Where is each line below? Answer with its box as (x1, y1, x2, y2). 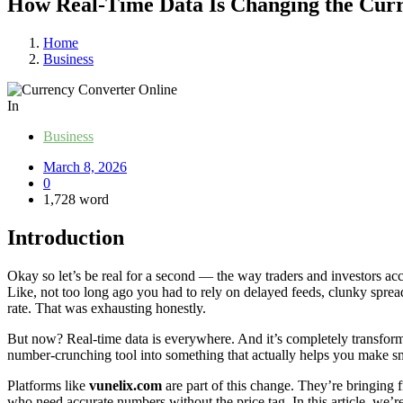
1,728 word (43, 191, 109, 207)
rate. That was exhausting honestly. (7, 300, 206, 316)
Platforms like (7, 377, 89, 393)
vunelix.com (89, 377, 162, 393)
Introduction (7, 225, 124, 249)
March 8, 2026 (43, 158, 127, 175)
